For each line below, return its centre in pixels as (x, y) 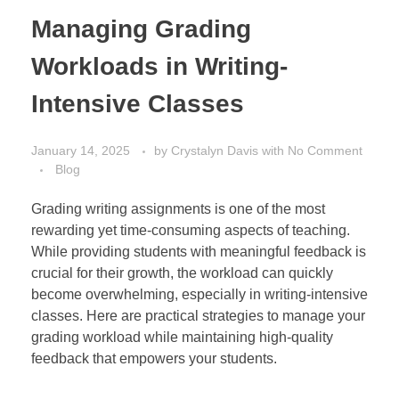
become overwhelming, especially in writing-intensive (199, 294)
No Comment (325, 150)
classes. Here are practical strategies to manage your (198, 315)
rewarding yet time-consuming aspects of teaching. (191, 230)
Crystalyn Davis (216, 150)
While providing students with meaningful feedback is (199, 251)
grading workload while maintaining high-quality (182, 337)
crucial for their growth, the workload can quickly (182, 273)
